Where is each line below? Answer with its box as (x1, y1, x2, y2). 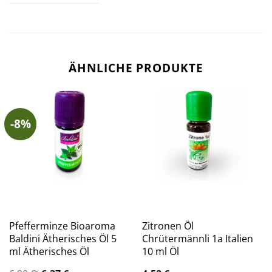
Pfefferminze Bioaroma (8, 219, 115, 233)
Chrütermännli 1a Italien (141, 231, 253, 245)
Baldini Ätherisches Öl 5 (8, 231, 117, 245)
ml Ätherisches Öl (8, 244, 89, 258)
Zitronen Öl (141, 219, 194, 233)
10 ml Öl (141, 244, 179, 258)
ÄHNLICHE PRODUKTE (68, 59, 204, 76)
